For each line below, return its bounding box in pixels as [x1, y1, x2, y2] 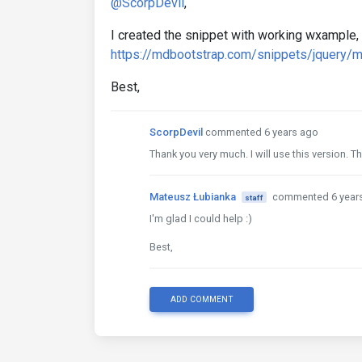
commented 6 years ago [205, 125, 318, 138]
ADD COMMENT [170, 293, 234, 305]
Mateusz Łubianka [149, 190, 236, 203]
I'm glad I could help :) [149, 212, 252, 225]
